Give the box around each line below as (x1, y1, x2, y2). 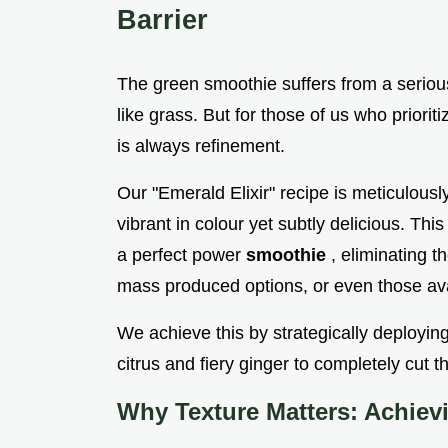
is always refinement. (117, 136, 285, 157)
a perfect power (117, 245, 246, 266)
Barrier (117, 4, 208, 36)
